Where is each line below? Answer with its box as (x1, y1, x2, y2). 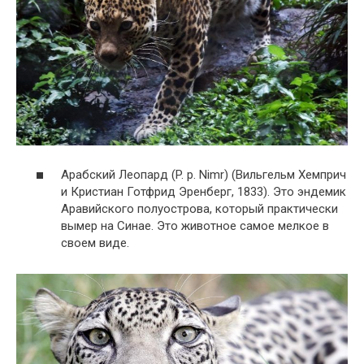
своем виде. (61, 235, 129, 250)
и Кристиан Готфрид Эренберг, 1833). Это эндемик (61, 184, 346, 199)
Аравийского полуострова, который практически (61, 201, 338, 216)
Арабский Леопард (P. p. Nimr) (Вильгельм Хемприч (61, 167, 346, 182)
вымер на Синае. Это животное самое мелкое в (61, 218, 329, 233)
